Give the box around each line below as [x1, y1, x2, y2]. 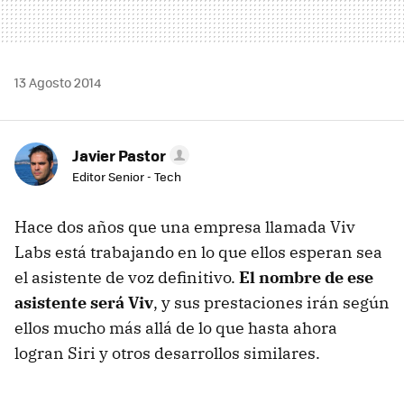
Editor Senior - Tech [72, 167, 181, 185]
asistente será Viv [14, 291, 153, 313]
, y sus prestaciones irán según [153, 291, 390, 313]
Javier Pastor [72, 143, 166, 166]
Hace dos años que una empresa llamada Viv [14, 216, 355, 237]
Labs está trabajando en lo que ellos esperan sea [14, 241, 382, 262]
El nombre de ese [239, 266, 373, 288]
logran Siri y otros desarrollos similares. [14, 342, 320, 363]
